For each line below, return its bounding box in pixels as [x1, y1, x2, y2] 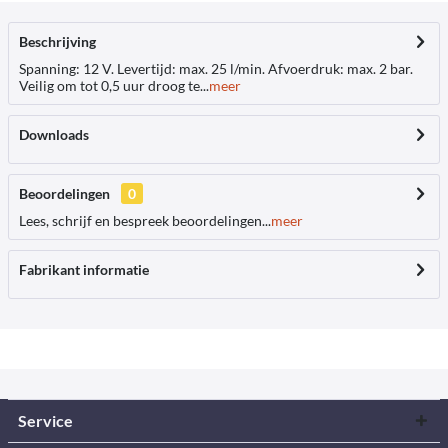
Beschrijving [19, 33, 96, 50]
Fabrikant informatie [19, 261, 149, 278]
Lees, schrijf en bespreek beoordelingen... [19, 212, 271, 229]
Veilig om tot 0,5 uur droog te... [19, 77, 209, 94]
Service [18, 411, 73, 430]
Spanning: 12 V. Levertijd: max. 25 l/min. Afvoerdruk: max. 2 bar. [19, 60, 413, 77]
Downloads [19, 126, 89, 143]
